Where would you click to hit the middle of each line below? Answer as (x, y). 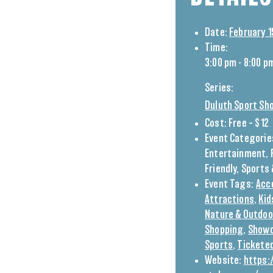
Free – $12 (249, 124)
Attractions (229, 200)
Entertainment (236, 154)
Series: (219, 88)
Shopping (224, 230)
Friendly (221, 169)
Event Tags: (229, 185)
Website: (223, 261)
